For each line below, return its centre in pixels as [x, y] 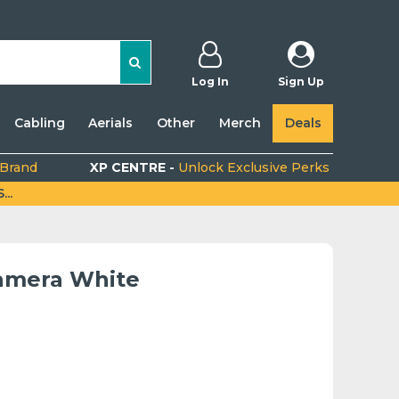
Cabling [39, 123]
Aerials [111, 123]
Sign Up [301, 81]
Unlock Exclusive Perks [254, 167]
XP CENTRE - [134, 167]
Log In [210, 81]
